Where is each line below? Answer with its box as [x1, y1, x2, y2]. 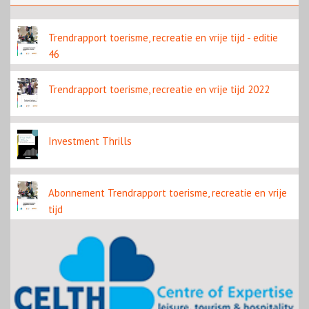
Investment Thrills [48, 134, 132, 148]
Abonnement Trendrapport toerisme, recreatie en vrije [48, 186, 287, 200]
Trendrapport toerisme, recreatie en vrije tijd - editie [48, 31, 278, 45]
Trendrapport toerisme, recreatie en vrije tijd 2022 [48, 83, 270, 97]
